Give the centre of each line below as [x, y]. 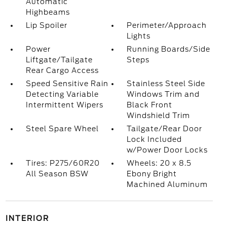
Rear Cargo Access [62, 70]
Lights [139, 36]
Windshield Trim [159, 116]
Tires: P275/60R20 [63, 163]
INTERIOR [27, 218]
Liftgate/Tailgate [59, 60]
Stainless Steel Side [166, 84]
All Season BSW [57, 174]
